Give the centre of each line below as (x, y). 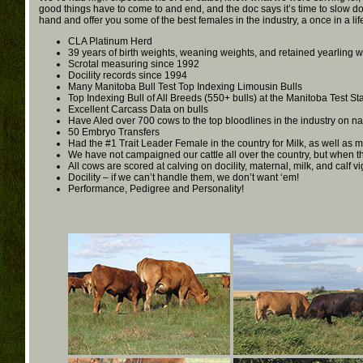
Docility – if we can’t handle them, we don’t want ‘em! (184, 177)
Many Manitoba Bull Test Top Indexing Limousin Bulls (185, 87)
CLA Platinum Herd (110, 41)
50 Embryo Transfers (114, 132)
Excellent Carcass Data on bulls (138, 109)
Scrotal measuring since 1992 (134, 64)
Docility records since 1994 (128, 75)
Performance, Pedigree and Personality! (156, 189)
